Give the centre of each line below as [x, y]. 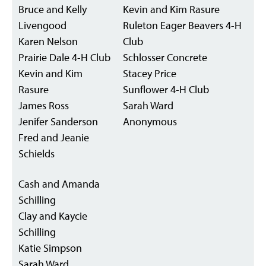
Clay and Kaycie [53, 216]
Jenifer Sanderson [58, 121]
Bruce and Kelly [53, 9]
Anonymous [150, 121]
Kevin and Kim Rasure [171, 9]
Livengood [42, 25]
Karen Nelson [48, 41]
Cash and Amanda [59, 184]
